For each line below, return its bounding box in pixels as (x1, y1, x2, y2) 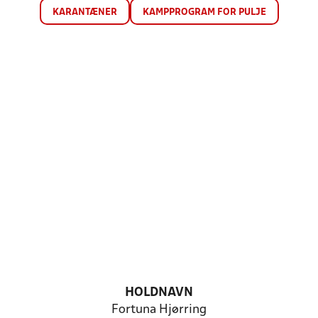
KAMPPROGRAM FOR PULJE (142, 8, 266, 17)
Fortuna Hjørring (111, 304, 207, 316)
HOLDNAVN (125, 287, 193, 299)
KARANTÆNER (52, 8, 117, 17)
